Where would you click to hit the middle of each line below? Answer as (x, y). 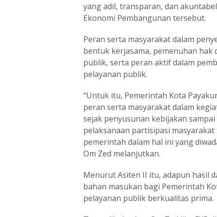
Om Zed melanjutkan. (122, 154)
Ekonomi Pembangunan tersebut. (145, 18)
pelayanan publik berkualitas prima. (148, 198)
